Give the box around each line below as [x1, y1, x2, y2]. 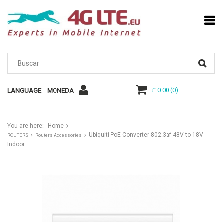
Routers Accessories [35, 132, 82, 138]
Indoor [7, 141, 25, 148]
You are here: [7, 122, 44, 130]
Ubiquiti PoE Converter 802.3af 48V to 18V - [89, 131, 206, 139]
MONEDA [47, 87, 74, 95]
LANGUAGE [7, 87, 41, 95]
